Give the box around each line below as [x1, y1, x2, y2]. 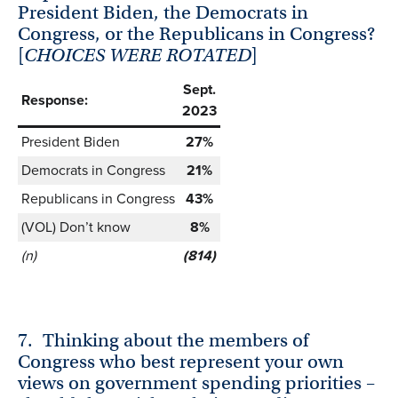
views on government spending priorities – [18, 370, 375, 394]
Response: [21, 89, 88, 110]
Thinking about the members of [43, 328, 309, 352]
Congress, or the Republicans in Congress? [18, 21, 375, 45]
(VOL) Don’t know [21, 216, 131, 237]
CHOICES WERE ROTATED [24, 43, 251, 67]
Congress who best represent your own [18, 349, 344, 373]
